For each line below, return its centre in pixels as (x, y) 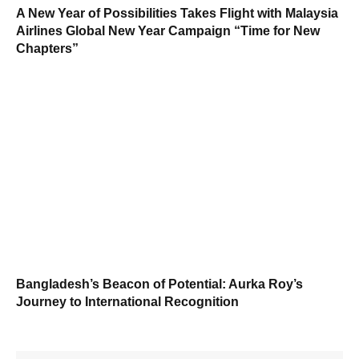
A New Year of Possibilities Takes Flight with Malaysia (177, 14)
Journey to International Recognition (127, 301)
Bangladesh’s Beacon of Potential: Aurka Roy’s (159, 284)
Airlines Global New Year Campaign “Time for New (168, 31)
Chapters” (47, 49)
